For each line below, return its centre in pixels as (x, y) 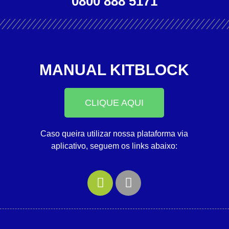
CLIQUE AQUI (114, 103)
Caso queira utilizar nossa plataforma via (114, 134)
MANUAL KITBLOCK (114, 70)
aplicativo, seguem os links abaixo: (114, 146)
